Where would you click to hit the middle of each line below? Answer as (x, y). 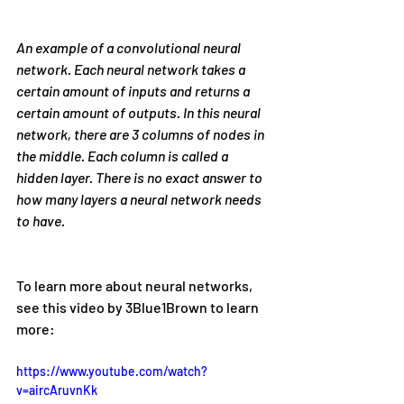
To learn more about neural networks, (136, 286)
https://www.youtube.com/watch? (112, 372)
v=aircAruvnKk (57, 390)
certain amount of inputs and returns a (134, 91)
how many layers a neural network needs (140, 199)
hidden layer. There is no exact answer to (141, 178)
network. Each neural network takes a (132, 69)
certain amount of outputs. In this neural (140, 113)
